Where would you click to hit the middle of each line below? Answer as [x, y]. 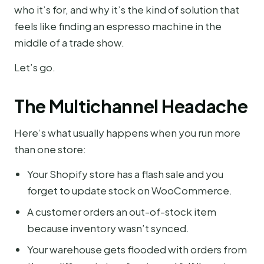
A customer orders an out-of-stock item [122, 212]
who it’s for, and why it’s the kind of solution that [127, 9]
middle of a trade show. [69, 42]
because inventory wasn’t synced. [108, 228]
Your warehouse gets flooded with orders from [137, 250]
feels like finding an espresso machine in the [118, 26]
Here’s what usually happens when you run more [127, 132]
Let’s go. [35, 67]
